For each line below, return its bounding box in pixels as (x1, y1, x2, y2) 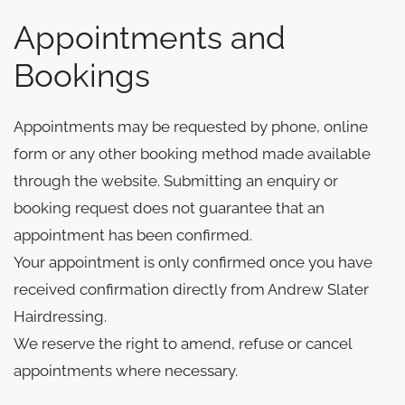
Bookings (14, 56, 150, 94)
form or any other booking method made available (14, 144, 371, 163)
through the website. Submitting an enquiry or (14, 171, 338, 190)
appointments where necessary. (14, 361, 238, 380)
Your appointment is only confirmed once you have (14, 252, 372, 271)
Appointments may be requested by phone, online (14, 117, 368, 136)
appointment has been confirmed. (14, 225, 252, 244)
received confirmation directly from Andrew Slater (14, 279, 369, 298)
